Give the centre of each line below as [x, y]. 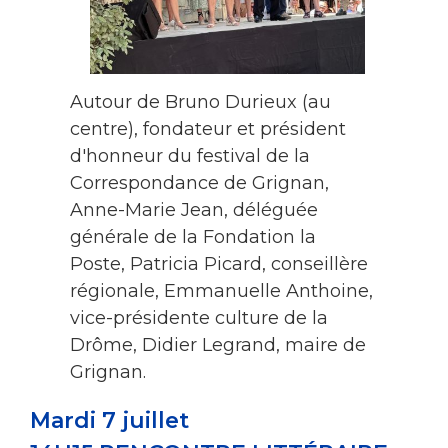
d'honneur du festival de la [190, 155]
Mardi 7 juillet [109, 420]
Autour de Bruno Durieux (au [200, 101]
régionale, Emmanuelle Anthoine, [221, 290]
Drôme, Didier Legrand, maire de [218, 344]
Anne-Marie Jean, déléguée [194, 209]
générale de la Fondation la [193, 236]
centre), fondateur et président [208, 128]
